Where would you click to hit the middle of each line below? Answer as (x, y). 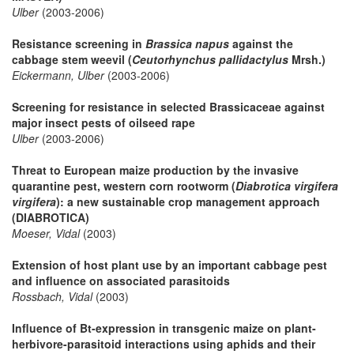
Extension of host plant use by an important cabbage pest (169, 264)
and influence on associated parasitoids (121, 280)
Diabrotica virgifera (287, 185)
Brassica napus (187, 43)
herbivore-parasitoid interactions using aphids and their (164, 343)
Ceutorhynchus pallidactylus (210, 59)
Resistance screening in (79, 43)
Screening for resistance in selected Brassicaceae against (168, 106)
